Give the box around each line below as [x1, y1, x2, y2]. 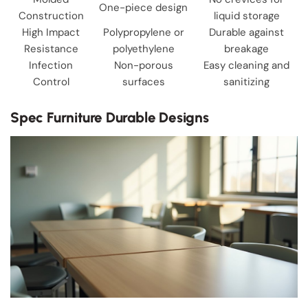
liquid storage [213, 8, 280, 23]
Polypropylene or [102, 25, 184, 39]
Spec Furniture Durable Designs [10, 108, 209, 126]
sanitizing [223, 74, 269, 89]
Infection [29, 58, 73, 72]
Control [32, 74, 69, 89]
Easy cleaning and [203, 58, 289, 72]
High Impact [22, 25, 80, 39]
